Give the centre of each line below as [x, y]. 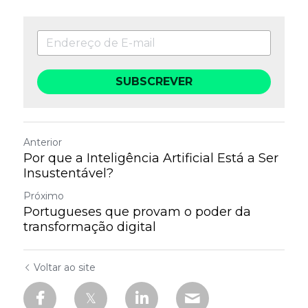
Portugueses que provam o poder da [137, 212]
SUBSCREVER [154, 81]
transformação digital [90, 227]
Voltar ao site [65, 267]
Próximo [44, 196]
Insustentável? [68, 173]
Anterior [43, 142]
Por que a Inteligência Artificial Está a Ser [151, 158]
